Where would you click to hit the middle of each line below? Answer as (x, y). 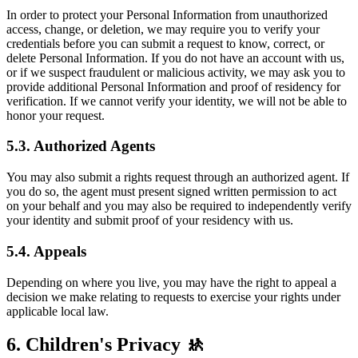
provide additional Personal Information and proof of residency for (173, 86)
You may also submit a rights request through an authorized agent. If (178, 177)
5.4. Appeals (46, 251)
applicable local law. (58, 311)
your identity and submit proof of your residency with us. (150, 221)
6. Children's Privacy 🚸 (105, 345)
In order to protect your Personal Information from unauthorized (167, 14)
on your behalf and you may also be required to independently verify (179, 206)
